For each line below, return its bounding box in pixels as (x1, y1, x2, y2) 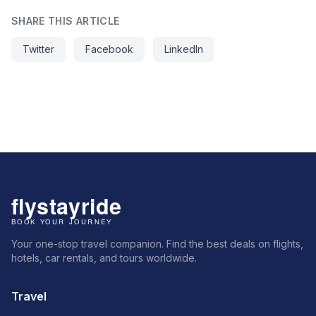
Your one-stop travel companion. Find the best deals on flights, (11, 237, 303, 250)
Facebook (85, 42, 133, 55)
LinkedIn (164, 42, 203, 55)
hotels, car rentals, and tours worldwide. (11, 251, 197, 264)
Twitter (23, 42, 54, 55)
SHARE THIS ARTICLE (11, 14, 120, 27)
